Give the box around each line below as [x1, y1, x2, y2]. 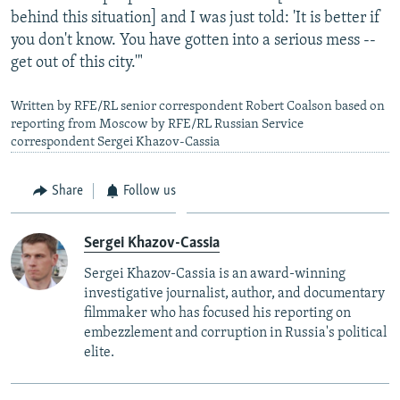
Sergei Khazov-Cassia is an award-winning [84, 267, 346, 282]
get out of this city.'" [11, 54, 143, 71]
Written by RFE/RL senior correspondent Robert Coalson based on [11, 99, 385, 113]
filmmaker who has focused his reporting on [84, 306, 351, 321]
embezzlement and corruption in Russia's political [84, 326, 387, 341]
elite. [84, 346, 114, 361]
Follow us [123, 183, 176, 198]
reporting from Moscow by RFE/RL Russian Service [11, 117, 304, 131]
